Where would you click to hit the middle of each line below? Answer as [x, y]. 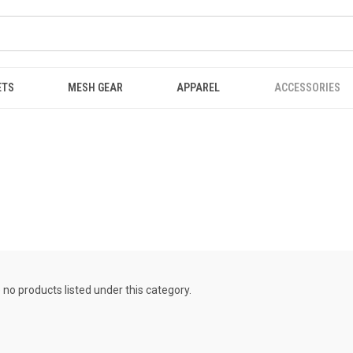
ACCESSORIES [307, 87]
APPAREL [199, 87]
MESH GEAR [96, 87]
